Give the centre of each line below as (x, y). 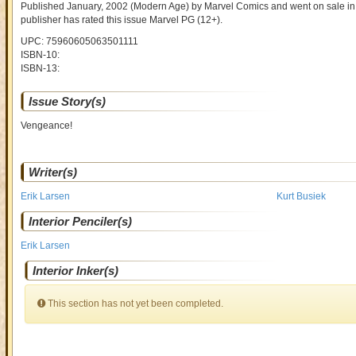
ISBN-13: (40, 68)
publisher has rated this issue (85, 20)
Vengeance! (46, 126)
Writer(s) (52, 172)
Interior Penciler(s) (80, 221)
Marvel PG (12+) (184, 20)
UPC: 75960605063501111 (79, 41)
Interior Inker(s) (75, 271)
